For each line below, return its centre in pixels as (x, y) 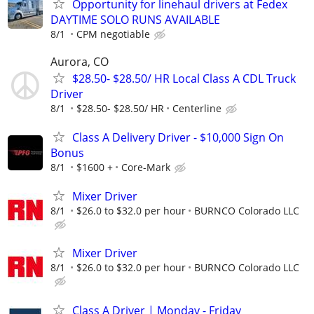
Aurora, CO (80, 61)
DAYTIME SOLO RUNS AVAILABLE (135, 19)
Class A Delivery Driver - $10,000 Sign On (178, 138)
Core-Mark (146, 168)
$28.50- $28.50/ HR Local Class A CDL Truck (184, 78)
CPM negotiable (113, 34)
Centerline (197, 108)
